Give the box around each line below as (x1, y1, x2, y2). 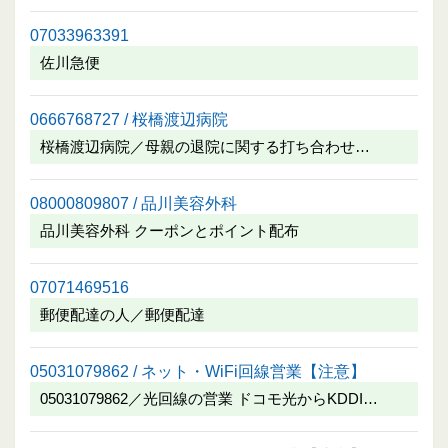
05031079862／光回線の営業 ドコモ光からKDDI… (40, 389, 378, 407)
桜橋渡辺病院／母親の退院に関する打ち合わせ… (40, 137, 370, 155)
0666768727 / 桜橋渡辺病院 (30, 109, 228, 128)
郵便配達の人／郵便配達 (40, 305, 205, 323)
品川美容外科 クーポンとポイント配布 (40, 221, 299, 239)
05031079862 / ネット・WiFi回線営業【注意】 (30, 361, 366, 380)
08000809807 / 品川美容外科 (30, 193, 237, 212)
